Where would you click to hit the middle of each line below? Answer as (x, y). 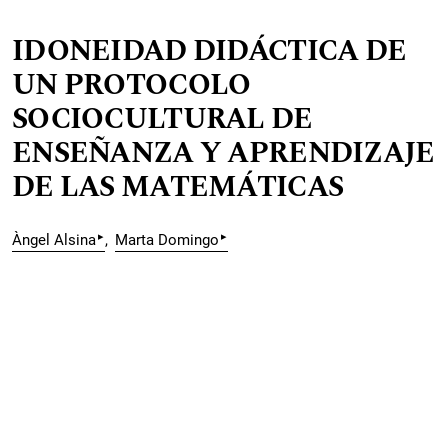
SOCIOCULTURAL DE (162, 120)
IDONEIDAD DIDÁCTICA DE (209, 52)
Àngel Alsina (54, 240)
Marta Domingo (167, 240)
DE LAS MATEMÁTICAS (178, 188)
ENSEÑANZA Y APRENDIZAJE (223, 154)
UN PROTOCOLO (131, 86)
